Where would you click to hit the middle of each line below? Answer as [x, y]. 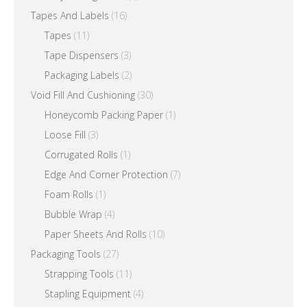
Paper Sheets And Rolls [96, 234]
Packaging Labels [82, 75]
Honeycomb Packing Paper [104, 115]
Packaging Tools [66, 254]
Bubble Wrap [73, 214]
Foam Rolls [69, 194]
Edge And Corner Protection [106, 174]
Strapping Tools [79, 274]
